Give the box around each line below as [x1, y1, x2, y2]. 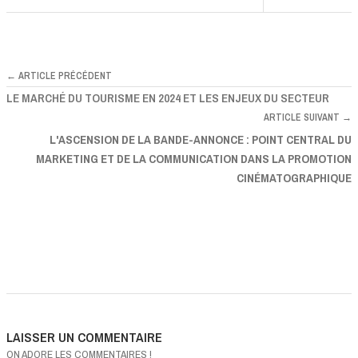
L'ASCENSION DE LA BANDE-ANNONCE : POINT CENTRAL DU [50, 131, 352, 149]
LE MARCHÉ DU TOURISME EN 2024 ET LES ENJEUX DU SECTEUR [6, 89, 329, 107]
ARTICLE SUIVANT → [264, 111, 352, 125]
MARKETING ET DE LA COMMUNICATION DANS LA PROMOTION [36, 150, 352, 168]
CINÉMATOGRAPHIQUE [237, 169, 352, 187]
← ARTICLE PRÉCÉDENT [6, 70, 112, 83]
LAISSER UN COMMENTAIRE [6, 328, 162, 347]
